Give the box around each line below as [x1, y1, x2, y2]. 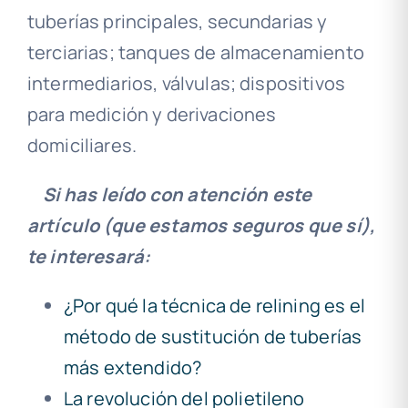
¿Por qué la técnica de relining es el [63, 293, 365, 319]
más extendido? [63, 355, 202, 381]
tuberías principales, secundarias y [26, 9, 328, 35]
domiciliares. [26, 133, 138, 158]
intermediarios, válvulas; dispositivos [26, 71, 346, 97]
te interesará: [26, 244, 151, 270]
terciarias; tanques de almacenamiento [26, 40, 364, 66]
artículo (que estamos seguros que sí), [26, 213, 376, 239]
